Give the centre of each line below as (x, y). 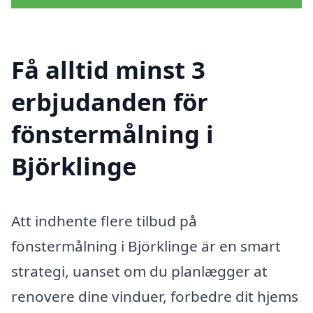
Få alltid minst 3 (108, 69)
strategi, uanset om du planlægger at (139, 271)
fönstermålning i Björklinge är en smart (146, 246)
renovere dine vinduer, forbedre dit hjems (155, 296)
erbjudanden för (110, 101)
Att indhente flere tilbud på (104, 220)
